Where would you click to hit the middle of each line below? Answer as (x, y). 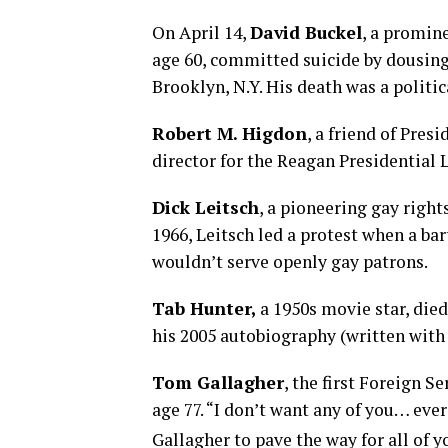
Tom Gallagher (218, 382)
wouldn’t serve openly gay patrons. (290, 261)
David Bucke (303, 32)
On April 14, (201, 32)
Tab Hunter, (204, 308)
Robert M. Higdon (229, 133)
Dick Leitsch (205, 207)
